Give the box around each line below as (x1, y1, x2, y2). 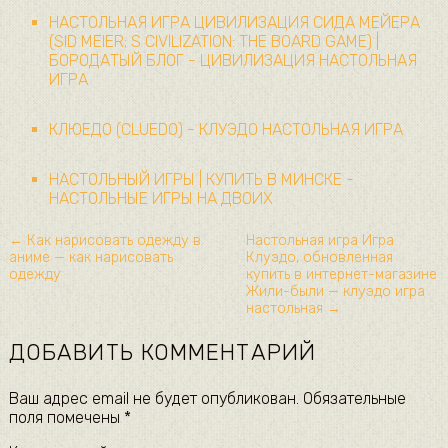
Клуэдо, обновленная (245, 248, 393, 266)
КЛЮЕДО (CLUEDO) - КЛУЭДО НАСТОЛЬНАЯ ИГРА (48, 119, 403, 139)
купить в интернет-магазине (245, 265, 437, 283)
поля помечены (8, 407, 124, 427)
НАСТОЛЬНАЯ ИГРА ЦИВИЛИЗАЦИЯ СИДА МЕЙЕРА (48, 12, 420, 32)
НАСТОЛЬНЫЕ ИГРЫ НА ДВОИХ (48, 188, 273, 208)
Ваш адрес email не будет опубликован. (8, 388, 299, 408)
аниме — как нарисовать (8, 248, 173, 266)
